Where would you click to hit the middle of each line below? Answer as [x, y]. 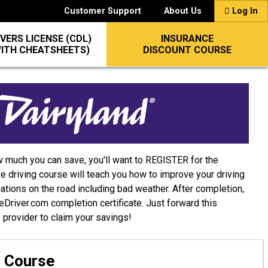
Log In [244, 11]
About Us [183, 11]
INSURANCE [187, 39]
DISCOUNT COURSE [187, 50]
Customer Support [103, 11]
